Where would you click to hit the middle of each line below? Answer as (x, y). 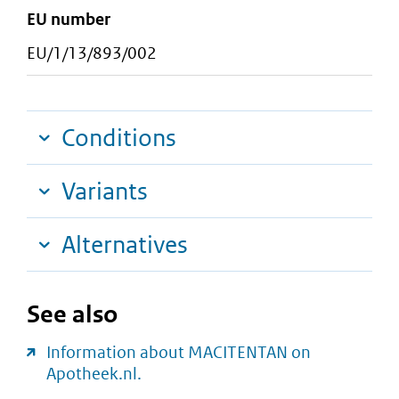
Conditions (119, 138)
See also (72, 314)
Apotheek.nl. (94, 374)
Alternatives (125, 245)
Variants (105, 191)
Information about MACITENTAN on (179, 353)
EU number (69, 19)
